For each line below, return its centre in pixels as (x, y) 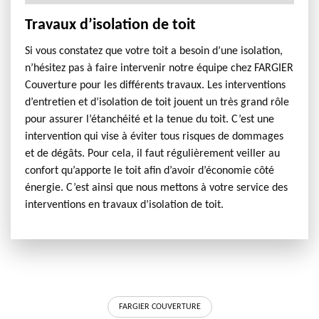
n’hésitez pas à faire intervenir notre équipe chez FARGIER (159, 68)
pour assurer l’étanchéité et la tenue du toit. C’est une (150, 120)
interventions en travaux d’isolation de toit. (124, 205)
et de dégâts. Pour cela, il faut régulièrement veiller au (152, 154)
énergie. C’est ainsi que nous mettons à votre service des (156, 188)
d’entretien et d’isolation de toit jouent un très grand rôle (157, 103)
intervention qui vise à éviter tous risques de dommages (154, 137)
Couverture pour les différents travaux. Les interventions (155, 85)
